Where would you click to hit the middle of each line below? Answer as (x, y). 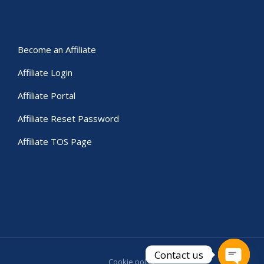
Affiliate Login (45, 72)
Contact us (179, 255)
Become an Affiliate (57, 49)
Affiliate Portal (47, 95)
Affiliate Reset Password (68, 118)
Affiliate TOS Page (55, 141)
